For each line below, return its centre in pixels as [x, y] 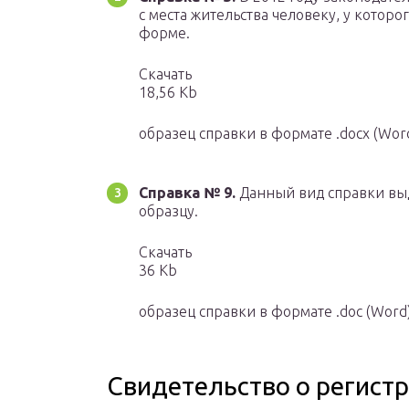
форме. [164, 33]
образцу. [168, 211]
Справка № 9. [187, 193]
